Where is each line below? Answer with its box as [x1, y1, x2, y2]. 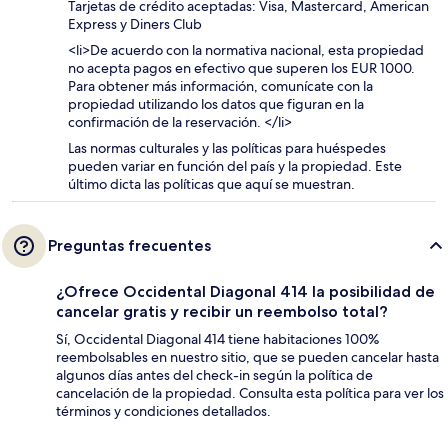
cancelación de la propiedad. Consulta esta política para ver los [56, 383, 444, 402]
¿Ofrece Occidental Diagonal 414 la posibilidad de [56, 281, 435, 301]
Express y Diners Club [68, 14, 202, 33]
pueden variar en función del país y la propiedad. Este [68, 156, 402, 175]
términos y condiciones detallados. [56, 401, 271, 420]
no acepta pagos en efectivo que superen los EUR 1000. [68, 58, 415, 77]
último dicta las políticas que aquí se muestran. [68, 174, 355, 193]
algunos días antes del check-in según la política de [56, 365, 373, 384]
